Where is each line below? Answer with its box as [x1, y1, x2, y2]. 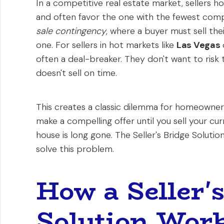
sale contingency [36, 25, 106, 37]
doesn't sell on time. [36, 67, 117, 79]
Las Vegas [176, 39, 220, 51]
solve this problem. [36, 143, 114, 155]
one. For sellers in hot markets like [36, 39, 176, 51]
